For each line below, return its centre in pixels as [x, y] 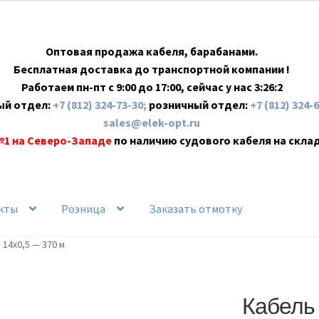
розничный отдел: [200, 105]
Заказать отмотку [196, 209]
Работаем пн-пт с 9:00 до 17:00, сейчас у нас [137, 87]
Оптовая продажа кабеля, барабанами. [152, 52]
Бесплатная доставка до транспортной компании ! [152, 69]
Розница [84, 209]
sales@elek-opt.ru [152, 123]
